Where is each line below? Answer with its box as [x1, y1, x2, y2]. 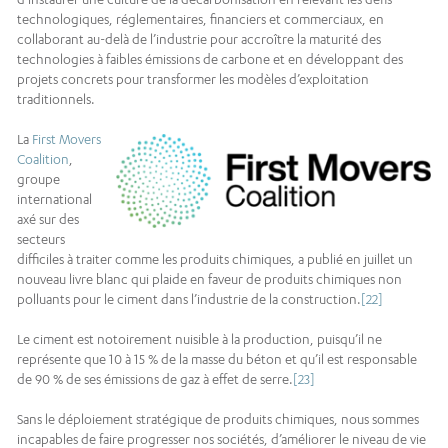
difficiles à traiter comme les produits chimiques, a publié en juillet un [17, 251, 413, 268]
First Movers [32, 131, 101, 148]
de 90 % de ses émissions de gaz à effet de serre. [17, 371, 293, 388]
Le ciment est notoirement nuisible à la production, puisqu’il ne [17, 331, 382, 348]
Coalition [17, 151, 69, 168]
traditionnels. [17, 91, 95, 108]
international [17, 191, 92, 208]
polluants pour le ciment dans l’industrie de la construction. [17, 291, 361, 308]
